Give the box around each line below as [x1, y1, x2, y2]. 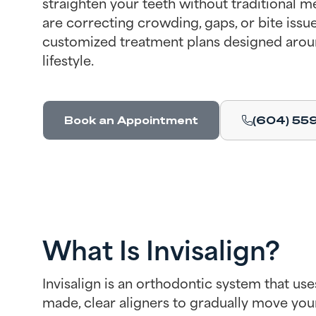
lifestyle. [42, 49, 94, 70]
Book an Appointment [64, 113, 198, 128]
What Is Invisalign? [42, 227, 280, 269]
